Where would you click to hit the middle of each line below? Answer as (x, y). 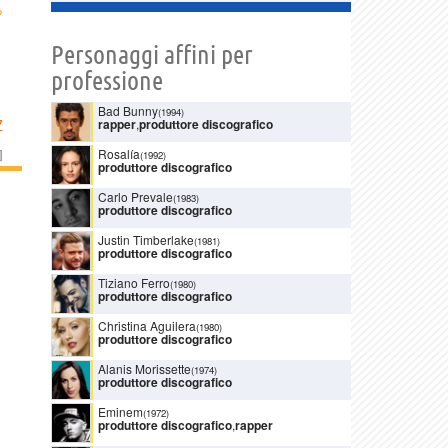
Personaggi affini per (152, 54)
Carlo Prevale (135, 196)
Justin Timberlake (146, 239)
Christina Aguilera (147, 325)
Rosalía (119, 153)
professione (107, 80)
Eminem (120, 411)
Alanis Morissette (144, 368)
